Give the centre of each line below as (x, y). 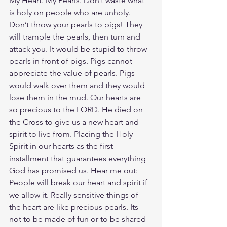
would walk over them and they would (78, 85)
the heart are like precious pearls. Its (75, 207)
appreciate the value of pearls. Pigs (73, 73)
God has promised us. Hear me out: (74, 171)
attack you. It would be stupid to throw (79, 49)
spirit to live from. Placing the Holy (72, 134)
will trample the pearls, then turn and (76, 37)
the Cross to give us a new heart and (75, 122)
